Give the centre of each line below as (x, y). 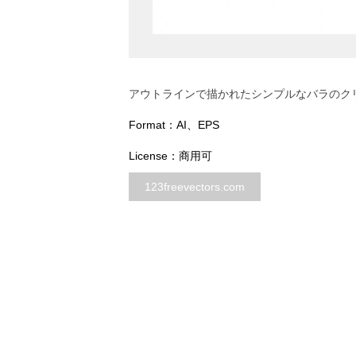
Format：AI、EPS (174, 125)
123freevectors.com (195, 187)
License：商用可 (170, 156)
